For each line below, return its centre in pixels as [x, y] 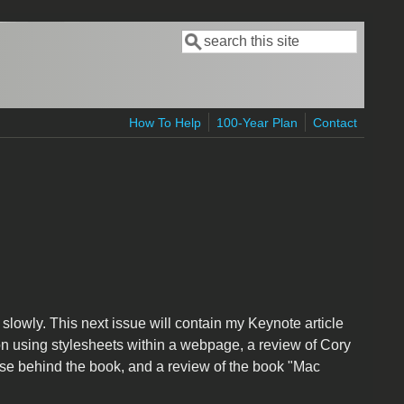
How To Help [165, 123]
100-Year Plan [257, 123]
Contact [335, 123]
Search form [238, 55]
